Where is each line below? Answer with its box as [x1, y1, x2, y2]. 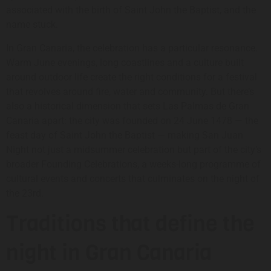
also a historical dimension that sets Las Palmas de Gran [6, 100, 249, 112]
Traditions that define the [6, 208, 255, 238]
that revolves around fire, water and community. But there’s [6, 85, 254, 97]
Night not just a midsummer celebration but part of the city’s [6, 143, 261, 155]
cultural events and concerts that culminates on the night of [6, 172, 260, 184]
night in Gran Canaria [6, 237, 212, 267]
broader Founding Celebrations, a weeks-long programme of [6, 158, 261, 170]
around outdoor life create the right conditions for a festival [6, 71, 257, 83]
